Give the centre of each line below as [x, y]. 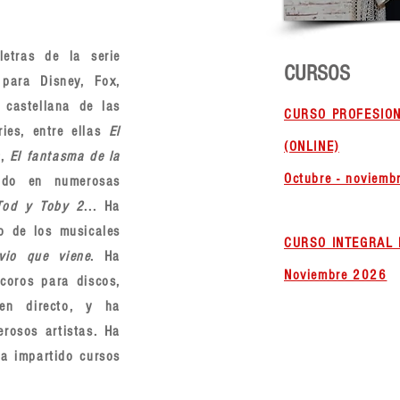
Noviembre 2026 [336, 275]
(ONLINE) [312, 146]
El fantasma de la [65, 156]
